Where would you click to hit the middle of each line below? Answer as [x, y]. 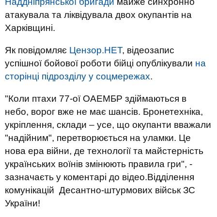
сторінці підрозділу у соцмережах [77, 76]
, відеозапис [148, 50]
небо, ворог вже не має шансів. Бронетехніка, [104, 112]
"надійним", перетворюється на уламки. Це [98, 138]
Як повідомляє [37, 50]
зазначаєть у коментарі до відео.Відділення [100, 177]
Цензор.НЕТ [96, 50]
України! [23, 203]
